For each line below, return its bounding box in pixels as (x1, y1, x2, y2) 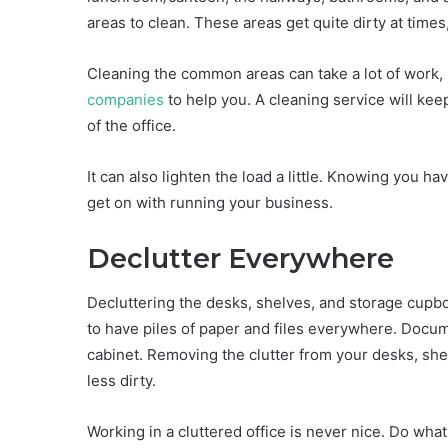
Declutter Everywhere (87, 242, 394, 276)
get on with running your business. (87, 193, 333, 213)
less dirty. (87, 370, 156, 390)
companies (87, 90, 164, 110)
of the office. (87, 116, 176, 136)
